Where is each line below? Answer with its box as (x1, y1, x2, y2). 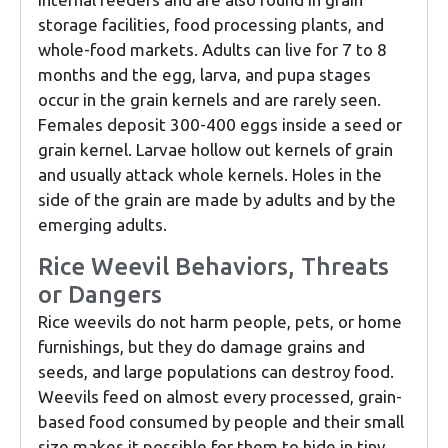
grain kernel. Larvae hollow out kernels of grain (38, 139, 393, 159)
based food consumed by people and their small (38, 411, 404, 431)
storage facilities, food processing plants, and (38, 14, 384, 34)
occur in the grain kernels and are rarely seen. (38, 89, 381, 109)
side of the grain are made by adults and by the (38, 189, 396, 209)
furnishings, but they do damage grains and (38, 336, 365, 356)
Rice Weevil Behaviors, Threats (38, 252, 389, 280)
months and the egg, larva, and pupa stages (38, 64, 371, 84)
